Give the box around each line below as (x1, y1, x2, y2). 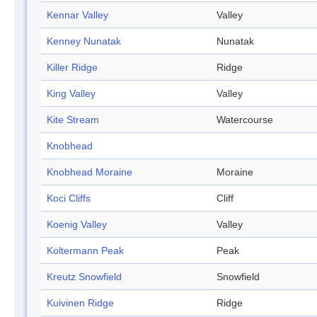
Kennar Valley (47, 9, 108, 21)
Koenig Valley (47, 219, 107, 231)
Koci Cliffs (47, 192, 91, 204)
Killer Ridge (47, 62, 98, 74)
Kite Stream (47, 114, 99, 126)
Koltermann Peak (47, 245, 124, 257)
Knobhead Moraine (47, 166, 132, 178)
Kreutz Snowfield (47, 271, 122, 283)
